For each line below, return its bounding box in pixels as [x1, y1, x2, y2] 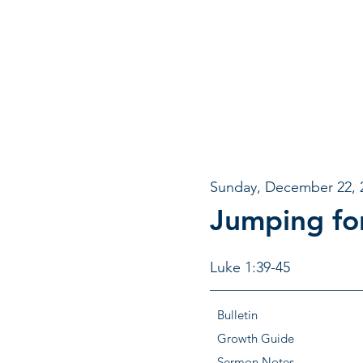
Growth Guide [217, 331, 294, 346]
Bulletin [217, 307, 258, 322]
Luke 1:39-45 [210, 258, 290, 276]
